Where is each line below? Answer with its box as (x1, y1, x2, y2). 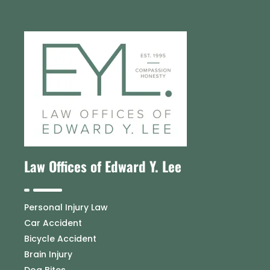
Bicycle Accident (24, 232, 96, 245)
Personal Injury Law (24, 201, 108, 213)
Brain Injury (24, 248, 72, 260)
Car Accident (24, 216, 82, 229)
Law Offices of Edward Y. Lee (24, 155, 181, 177)
